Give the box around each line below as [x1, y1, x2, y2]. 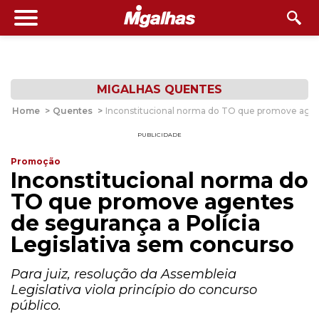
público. [11, 298, 61, 313]
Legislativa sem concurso [11, 231, 294, 258]
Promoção [11, 156, 61, 167]
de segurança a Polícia [11, 210, 261, 236]
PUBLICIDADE [137, 131, 182, 138]
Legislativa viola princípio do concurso [11, 282, 257, 298]
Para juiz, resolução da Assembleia [11, 266, 236, 282]
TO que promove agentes [11, 189, 294, 215]
